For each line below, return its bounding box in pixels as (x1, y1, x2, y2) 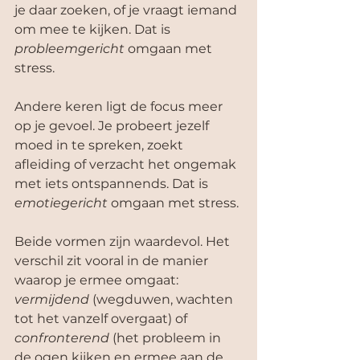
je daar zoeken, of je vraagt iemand (14, 2, 240, 18)
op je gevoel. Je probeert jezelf (14, 118, 212, 133)
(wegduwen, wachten (89, 292, 236, 307)
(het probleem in (109, 330, 224, 346)
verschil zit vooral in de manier (14, 253, 211, 268)
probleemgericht (14, 41, 125, 56)
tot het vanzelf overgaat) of (14, 311, 190, 326)
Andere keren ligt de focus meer (14, 99, 226, 114)
